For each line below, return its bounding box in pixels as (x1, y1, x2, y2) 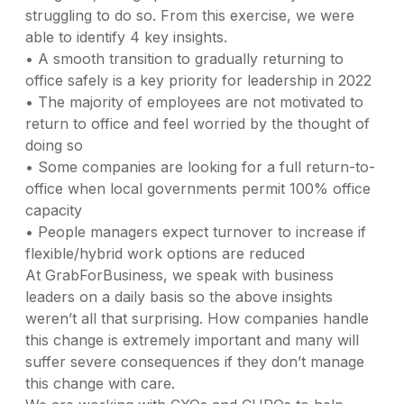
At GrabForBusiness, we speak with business (25, 265, 334, 284)
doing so (25, 135, 83, 154)
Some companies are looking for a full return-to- (38, 157, 375, 176)
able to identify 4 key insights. (25, 27, 227, 46)
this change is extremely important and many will (25, 330, 359, 349)
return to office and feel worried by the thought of (25, 114, 370, 133)
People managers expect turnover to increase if (38, 222, 366, 241)
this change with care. (25, 373, 175, 392)
